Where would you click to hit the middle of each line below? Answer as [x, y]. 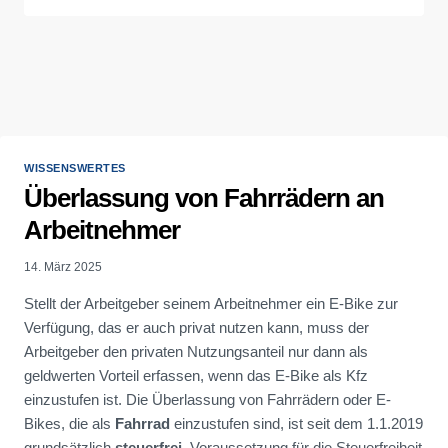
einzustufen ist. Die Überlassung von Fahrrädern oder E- [207, 399]
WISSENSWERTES [75, 168]
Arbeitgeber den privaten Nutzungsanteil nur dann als [196, 351]
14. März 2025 [63, 266]
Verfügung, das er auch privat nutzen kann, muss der [196, 327]
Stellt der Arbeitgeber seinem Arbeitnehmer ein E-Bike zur [211, 303]
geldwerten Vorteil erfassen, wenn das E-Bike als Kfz [196, 375]
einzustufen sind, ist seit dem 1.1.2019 [296, 423]
